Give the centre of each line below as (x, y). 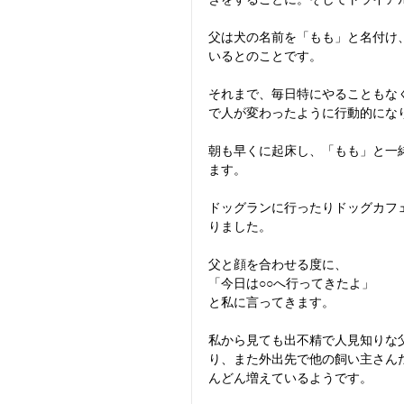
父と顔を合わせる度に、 (278, 265)
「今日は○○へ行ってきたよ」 (291, 284)
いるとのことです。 (265, 56)
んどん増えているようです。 (290, 378)
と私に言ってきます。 (271, 303)
